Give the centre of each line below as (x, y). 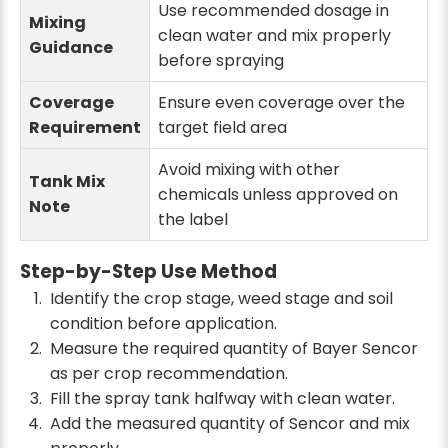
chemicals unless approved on (278, 194)
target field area (222, 127)
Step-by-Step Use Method (148, 271)
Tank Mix (67, 181)
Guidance (71, 47)
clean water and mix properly (274, 35)
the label (193, 219)
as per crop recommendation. (168, 373)
